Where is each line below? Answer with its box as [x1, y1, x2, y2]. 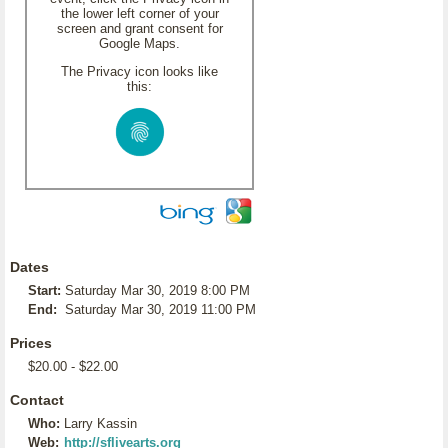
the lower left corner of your [60, 6, 219, 21]
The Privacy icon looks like [61, 64, 218, 79]
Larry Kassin [64, 416, 137, 431]
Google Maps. [99, 36, 180, 51]
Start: [28, 283, 61, 298]
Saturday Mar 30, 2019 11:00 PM [65, 302, 256, 317]
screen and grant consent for [56, 21, 223, 36]
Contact [10, 392, 64, 408]
